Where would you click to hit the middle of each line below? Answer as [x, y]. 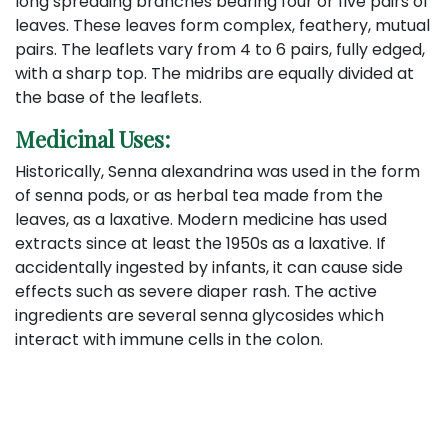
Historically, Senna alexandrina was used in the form [217, 171]
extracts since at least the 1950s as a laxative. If [200, 243]
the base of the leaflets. [108, 97]
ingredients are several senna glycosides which [199, 315]
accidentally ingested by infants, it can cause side [209, 267]
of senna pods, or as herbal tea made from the [199, 195]
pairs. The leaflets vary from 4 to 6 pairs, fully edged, [220, 49]
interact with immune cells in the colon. [169, 339]
